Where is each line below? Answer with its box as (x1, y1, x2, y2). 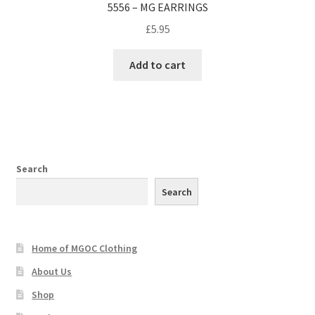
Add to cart (129, 57, 186, 72)
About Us (32, 265, 72, 278)
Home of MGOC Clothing (32, 242, 138, 255)
